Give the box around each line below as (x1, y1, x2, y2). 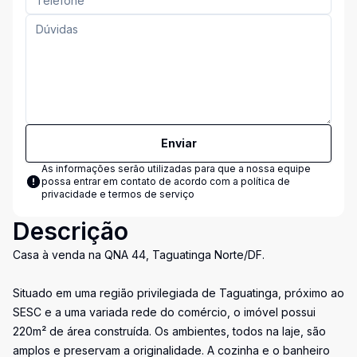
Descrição (13, 217, 128, 245)
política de (241, 175, 290, 187)
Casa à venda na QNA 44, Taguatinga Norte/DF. (13, 248, 265, 261)
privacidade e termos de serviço (41, 188, 194, 200)
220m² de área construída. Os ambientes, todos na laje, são (13, 324, 326, 338)
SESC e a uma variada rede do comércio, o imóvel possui (13, 305, 316, 319)
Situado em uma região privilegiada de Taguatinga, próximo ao (13, 286, 344, 300)
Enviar (160, 136, 197, 150)
